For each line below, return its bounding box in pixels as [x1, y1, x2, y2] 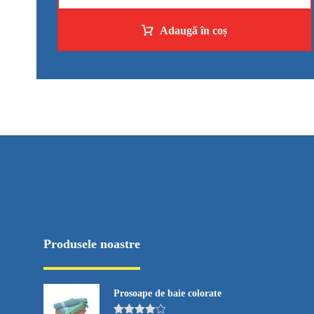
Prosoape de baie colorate [114, 287, 221, 299]
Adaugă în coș [160, 24, 228, 36]
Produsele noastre [43, 236, 140, 251]
